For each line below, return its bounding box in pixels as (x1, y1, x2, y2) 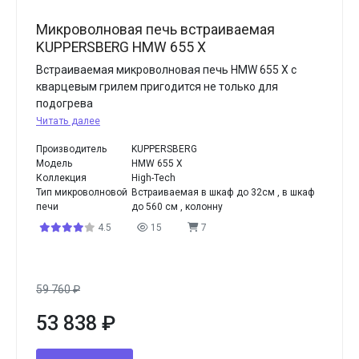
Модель (36, 158, 72, 169)
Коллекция (36, 172, 87, 184)
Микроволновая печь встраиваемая (36, 22, 275, 38)
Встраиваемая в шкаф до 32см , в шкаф (131, 187, 316, 198)
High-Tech (131, 172, 176, 184)
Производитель (36, 143, 107, 155)
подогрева (36, 97, 93, 110)
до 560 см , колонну (131, 201, 224, 212)
